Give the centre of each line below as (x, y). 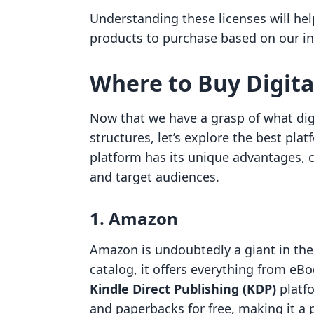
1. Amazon (134, 218)
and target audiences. (155, 177)
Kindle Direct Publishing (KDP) (183, 289)
